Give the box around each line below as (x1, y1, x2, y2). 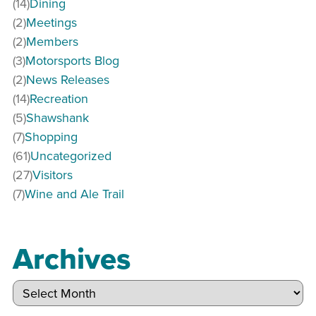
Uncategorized (30, 147, 111, 165)
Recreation (30, 90, 88, 108)
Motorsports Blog (25, 51, 119, 70)
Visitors (32, 166, 73, 184)
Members (26, 32, 78, 51)
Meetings (26, 13, 77, 32)
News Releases (26, 71, 109, 89)
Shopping (25, 128, 78, 146)
